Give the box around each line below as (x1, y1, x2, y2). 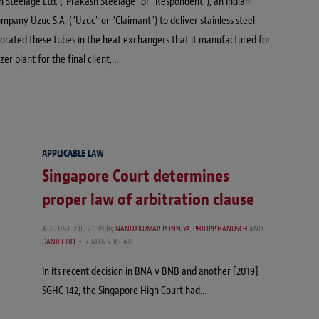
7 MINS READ (85, 235, 134, 247)
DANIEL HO (42, 235, 75, 247)
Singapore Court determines (42, 164, 229, 187)
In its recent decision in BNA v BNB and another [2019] (42, 263, 258, 278)
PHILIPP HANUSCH (193, 222, 248, 234)
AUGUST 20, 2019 (42, 222, 105, 234)
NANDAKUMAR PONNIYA (115, 222, 190, 234)
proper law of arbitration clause (42, 188, 254, 210)
